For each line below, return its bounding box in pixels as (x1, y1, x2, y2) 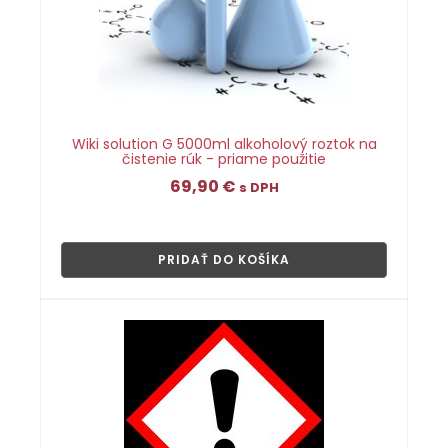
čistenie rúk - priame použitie (122, 149, 326, 169)
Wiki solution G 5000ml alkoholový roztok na (71, 134, 377, 154)
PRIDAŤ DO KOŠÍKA (158, 251, 290, 268)
